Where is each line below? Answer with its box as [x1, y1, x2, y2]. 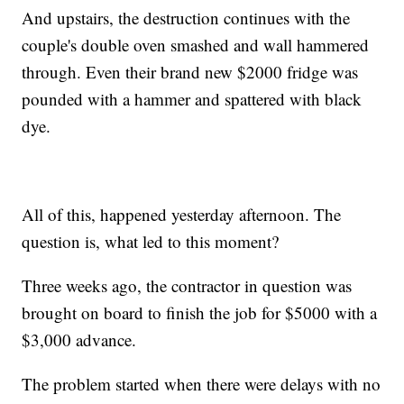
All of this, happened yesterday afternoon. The [22, 202, 342, 225]
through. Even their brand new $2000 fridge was [22, 60, 359, 83]
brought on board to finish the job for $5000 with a [22, 300, 378, 324]
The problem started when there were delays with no [22, 372, 381, 395]
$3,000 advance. [22, 327, 137, 351]
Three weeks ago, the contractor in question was [22, 273, 353, 297]
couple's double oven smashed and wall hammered [22, 32, 370, 56]
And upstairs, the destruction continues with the [22, 5, 351, 29]
